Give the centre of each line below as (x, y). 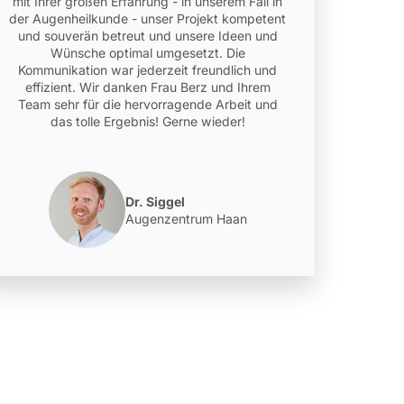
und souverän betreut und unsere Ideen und (147, 35)
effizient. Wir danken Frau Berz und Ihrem (147, 87)
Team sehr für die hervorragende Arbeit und (147, 104)
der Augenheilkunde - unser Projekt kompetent (148, 18)
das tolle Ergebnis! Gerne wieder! (147, 121)
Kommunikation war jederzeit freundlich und (148, 69)
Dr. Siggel (155, 201)
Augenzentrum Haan (186, 218)
